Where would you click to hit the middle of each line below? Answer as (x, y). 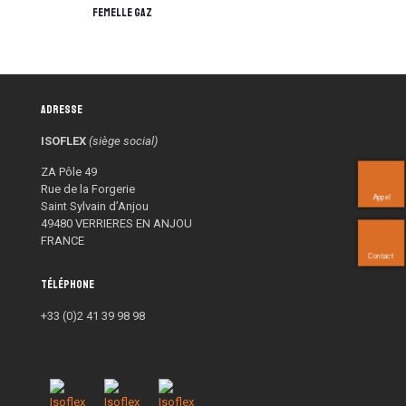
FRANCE (63, 241)
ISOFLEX (63, 141)
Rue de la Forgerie (88, 189)
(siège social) (123, 141)
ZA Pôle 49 (69, 172)
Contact (380, 256)
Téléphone (68, 285)
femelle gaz (123, 13)
